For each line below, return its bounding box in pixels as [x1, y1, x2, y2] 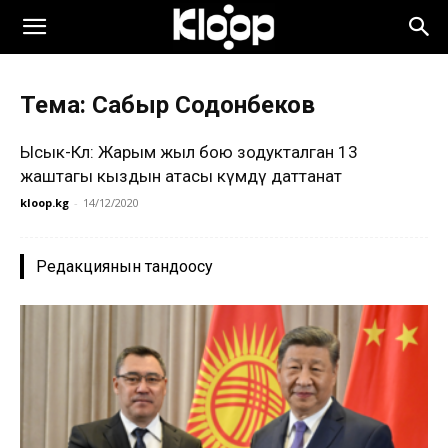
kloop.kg [20, 195, 69, 210]
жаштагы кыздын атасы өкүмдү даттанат [20, 166, 342, 186]
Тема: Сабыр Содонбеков [20, 91, 315, 119]
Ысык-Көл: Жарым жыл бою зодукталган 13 [20, 142, 358, 162]
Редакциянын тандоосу [36, 257, 213, 276]
